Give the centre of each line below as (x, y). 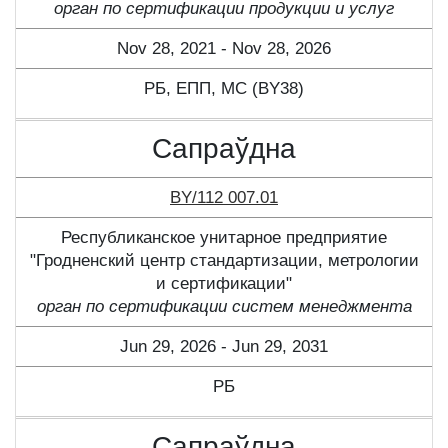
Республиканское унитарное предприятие (224, 238)
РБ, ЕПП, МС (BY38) (224, 89)
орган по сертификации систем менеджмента (224, 307)
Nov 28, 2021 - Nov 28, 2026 (224, 49)
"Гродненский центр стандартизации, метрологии (224, 261)
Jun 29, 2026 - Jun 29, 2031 (224, 347)
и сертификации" (224, 284)
